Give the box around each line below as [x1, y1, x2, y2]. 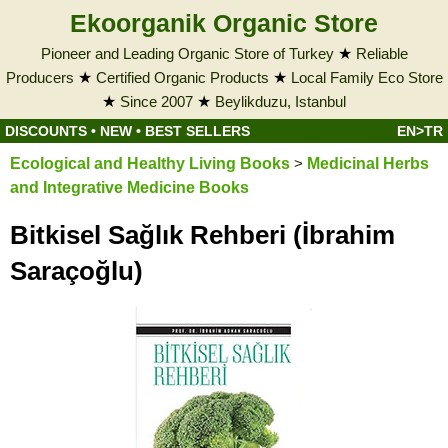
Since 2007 [120, 93, 193, 110]
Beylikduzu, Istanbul [215, 93, 346, 110]
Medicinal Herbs [307, 155, 429, 172]
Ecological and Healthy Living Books [10, 155, 290, 172]
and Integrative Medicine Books [10, 179, 249, 196]
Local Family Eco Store [290, 69, 443, 86]
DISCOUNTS [5, 123, 87, 139]
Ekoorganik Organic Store [70, 9, 378, 37]
